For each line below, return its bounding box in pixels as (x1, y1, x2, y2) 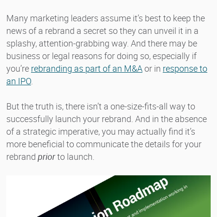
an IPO (6, 75, 31, 87)
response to (163, 62, 207, 74)
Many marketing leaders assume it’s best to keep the (6, 12, 205, 24)
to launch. (55, 150, 94, 162)
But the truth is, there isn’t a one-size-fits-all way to (6, 100, 195, 112)
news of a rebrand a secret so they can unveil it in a (6, 24, 199, 36)
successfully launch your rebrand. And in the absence (6, 112, 207, 124)
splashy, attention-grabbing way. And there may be (6, 37, 197, 49)
